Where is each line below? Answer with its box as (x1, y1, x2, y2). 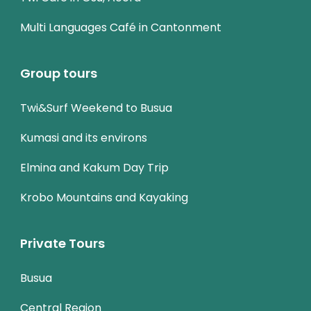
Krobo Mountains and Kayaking (20, 189, 188, 205)
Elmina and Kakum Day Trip (20, 159, 169, 176)
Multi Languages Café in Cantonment (20, 19, 221, 35)
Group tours (20, 64, 97, 82)
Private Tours (20, 234, 105, 252)
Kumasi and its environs (20, 129, 147, 146)
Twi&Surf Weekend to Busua (20, 99, 172, 116)
